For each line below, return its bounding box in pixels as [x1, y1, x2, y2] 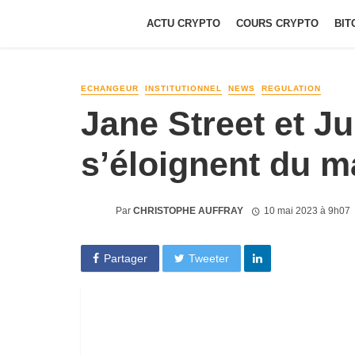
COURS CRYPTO [236, 17, 319, 29]
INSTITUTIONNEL [145, 84, 222, 93]
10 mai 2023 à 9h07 [263, 204, 350, 216]
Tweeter [189, 251, 230, 265]
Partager [103, 251, 147, 265]
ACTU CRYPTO [147, 17, 220, 29]
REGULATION [261, 84, 321, 93]
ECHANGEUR [81, 84, 139, 93]
